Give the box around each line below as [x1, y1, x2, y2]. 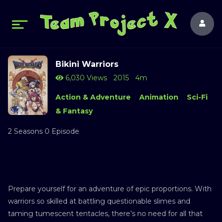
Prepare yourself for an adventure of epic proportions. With [8, 184, 212, 193]
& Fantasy [55, 107, 93, 115]
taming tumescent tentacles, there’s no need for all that [8, 209, 203, 218]
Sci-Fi [186, 93, 208, 102]
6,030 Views [63, 73, 107, 82]
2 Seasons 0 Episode [8, 126, 79, 136]
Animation [139, 93, 178, 102]
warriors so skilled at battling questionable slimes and [8, 196, 190, 206]
